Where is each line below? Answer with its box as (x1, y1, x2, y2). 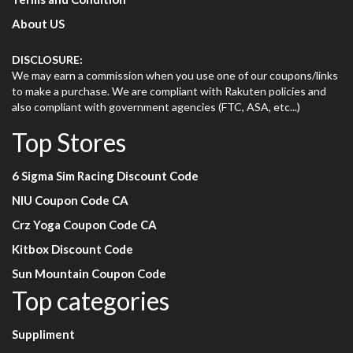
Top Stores (12, 127, 126, 158)
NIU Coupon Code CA (12, 193, 128, 208)
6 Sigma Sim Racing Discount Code (12, 169, 199, 184)
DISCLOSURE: (12, 53, 83, 67)
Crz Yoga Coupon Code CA (12, 217, 157, 232)
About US (12, 17, 65, 32)
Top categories (12, 285, 169, 317)
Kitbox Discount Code (12, 242, 133, 257)
